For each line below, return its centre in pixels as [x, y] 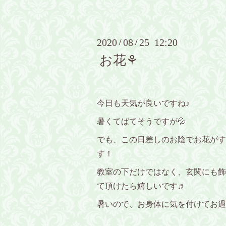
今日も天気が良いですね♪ [143, 103]
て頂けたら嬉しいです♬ [141, 186]
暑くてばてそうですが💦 [141, 122]
